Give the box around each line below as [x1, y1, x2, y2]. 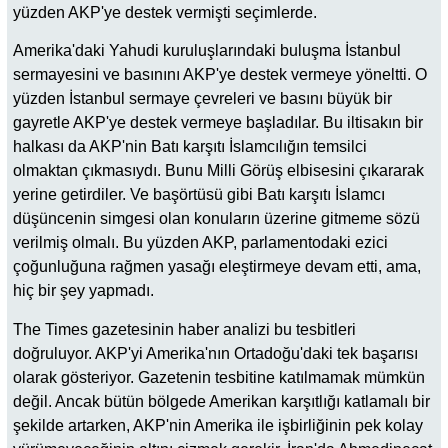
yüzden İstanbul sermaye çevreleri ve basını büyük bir [13, 90, 392, 108]
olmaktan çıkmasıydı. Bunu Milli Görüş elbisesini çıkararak [13, 162, 424, 180]
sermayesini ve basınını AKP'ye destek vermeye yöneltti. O [13, 66, 427, 84]
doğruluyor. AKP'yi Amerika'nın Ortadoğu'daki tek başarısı [13, 344, 418, 362]
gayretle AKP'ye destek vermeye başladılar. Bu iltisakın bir [13, 114, 423, 132]
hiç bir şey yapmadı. [13, 282, 154, 300]
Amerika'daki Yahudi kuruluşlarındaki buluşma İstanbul [13, 42, 401, 60]
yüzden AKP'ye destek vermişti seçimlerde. [13, 3, 317, 21]
